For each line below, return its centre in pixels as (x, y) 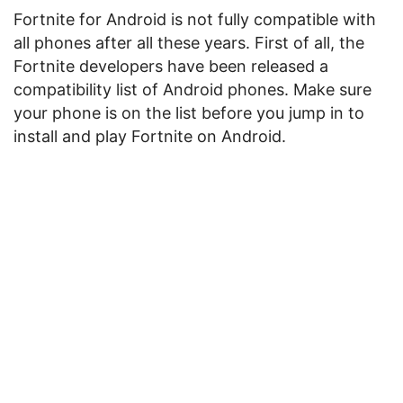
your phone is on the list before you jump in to (189, 113)
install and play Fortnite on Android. (150, 136)
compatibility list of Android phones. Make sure (193, 90)
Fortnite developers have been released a (171, 66)
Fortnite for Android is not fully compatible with (195, 19)
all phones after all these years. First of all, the (189, 43)
